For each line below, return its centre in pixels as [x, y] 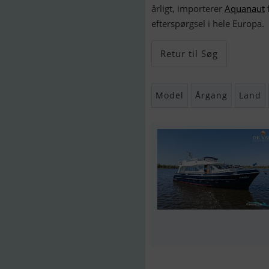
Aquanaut [245, 8]
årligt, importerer [188, 8]
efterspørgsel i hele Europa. [208, 23]
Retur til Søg [189, 53]
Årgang [211, 95]
